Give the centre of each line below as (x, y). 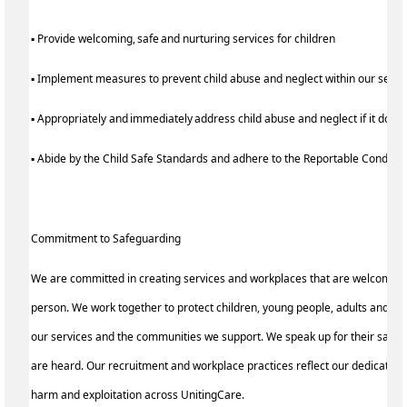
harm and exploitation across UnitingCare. (139, 395)
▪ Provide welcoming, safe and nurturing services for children (187, 39)
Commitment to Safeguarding (107, 239)
